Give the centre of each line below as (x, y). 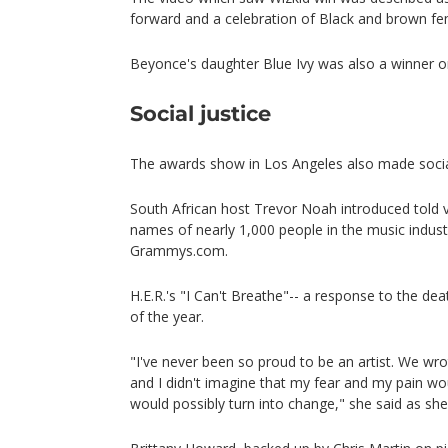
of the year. (167, 317)
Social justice (200, 114)
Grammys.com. (179, 251)
